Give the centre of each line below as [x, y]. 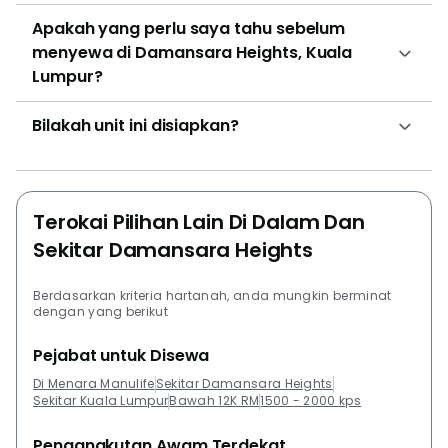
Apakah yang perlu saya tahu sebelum [189, 28]
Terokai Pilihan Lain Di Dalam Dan [199, 221]
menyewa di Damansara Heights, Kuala [192, 52]
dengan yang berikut [101, 311]
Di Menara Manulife [94, 384]
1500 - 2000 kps [311, 401]
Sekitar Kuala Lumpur [101, 401]
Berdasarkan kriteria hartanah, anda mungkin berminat [212, 295]
